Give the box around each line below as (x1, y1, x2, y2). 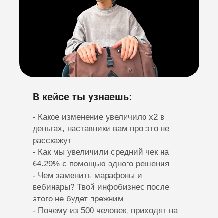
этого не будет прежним (33, 194, 124, 203)
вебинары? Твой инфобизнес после (33, 182, 169, 192)
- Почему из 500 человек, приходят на (33, 206, 178, 215)
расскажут (33, 136, 72, 145)
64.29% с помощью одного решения (33, 159, 169, 168)
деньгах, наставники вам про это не (33, 124, 169, 133)
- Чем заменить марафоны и (33, 171, 142, 180)
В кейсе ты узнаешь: (33, 91, 132, 102)
